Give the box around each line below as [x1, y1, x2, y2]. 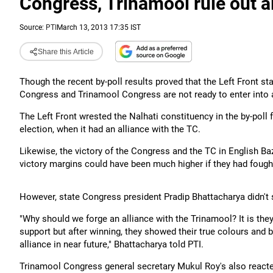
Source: [19, 23, 46, 32]
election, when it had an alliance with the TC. [19, 124, 200, 135]
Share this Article [37, 47, 94, 56]
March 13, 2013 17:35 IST [57, 23, 141, 32]
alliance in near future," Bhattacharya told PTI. [19, 239, 204, 250]
